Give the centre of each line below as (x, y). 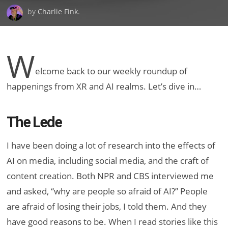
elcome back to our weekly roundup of (111, 71)
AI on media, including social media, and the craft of (108, 160)
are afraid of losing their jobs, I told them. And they (107, 206)
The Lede (34, 122)
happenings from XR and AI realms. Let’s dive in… (104, 86)
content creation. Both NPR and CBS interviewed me (110, 176)
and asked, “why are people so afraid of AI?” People (107, 191)
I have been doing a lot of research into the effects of (111, 145)
